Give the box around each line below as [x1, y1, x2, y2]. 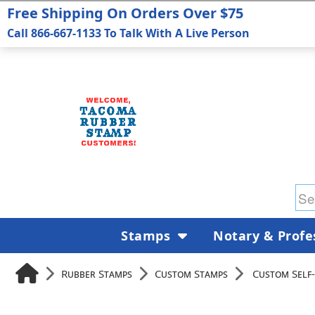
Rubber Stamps [61, 266, 132, 281]
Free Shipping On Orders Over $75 [7, 4, 243, 22]
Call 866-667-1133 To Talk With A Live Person [7, 25, 250, 41]
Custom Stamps [155, 266, 228, 281]
